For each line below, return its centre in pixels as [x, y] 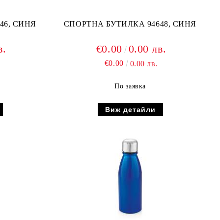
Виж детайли [130, 110]
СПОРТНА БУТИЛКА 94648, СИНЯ [130, 24]
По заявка [130, 86]
